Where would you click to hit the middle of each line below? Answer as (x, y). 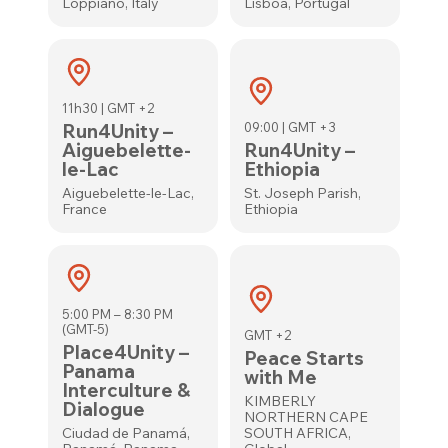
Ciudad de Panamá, (126, 433)
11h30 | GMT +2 (108, 108)
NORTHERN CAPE (305, 417)
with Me (280, 377)
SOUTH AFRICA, (297, 433)
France (85, 209)
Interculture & (126, 390)
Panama (99, 371)
